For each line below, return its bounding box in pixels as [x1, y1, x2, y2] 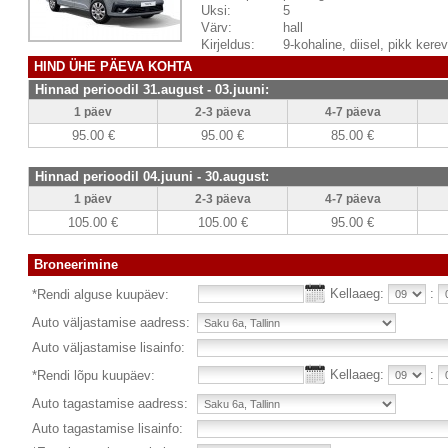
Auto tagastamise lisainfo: [32, 421, 183, 436]
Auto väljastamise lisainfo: [32, 340, 185, 355]
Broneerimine [34, 257, 118, 272]
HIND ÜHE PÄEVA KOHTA [34, 59, 192, 74]
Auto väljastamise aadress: [32, 315, 190, 330]
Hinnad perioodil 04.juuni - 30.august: [35, 169, 269, 184]
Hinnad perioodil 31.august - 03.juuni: [35, 82, 269, 97]
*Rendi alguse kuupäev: [32, 287, 169, 302]
